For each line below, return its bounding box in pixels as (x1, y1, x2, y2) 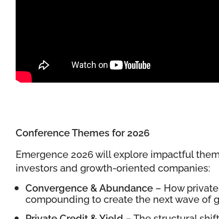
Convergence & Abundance (25, 180, 153, 195)
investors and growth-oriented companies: (16, 160, 210, 175)
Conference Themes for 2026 (16, 125, 150, 139)
